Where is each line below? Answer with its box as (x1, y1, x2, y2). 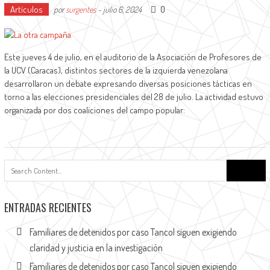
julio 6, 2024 (102, 4, 142, 14)
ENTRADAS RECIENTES (4, 199, 92, 215)
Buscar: (226, 160, 253, 171)
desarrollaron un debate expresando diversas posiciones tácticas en (4, 78, 252, 89)
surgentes (65, 4, 96, 14)
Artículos (10, 4, 43, 15)
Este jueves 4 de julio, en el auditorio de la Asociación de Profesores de (4, 51, 262, 63)
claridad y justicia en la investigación (29, 242, 163, 254)
